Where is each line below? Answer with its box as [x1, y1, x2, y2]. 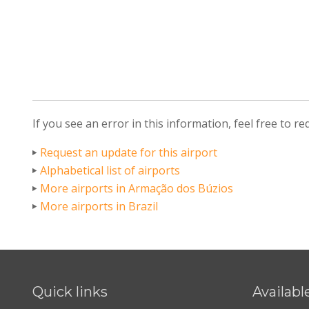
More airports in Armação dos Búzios [40, 180, 234, 196]
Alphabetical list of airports [40, 162, 181, 178]
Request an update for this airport [40, 144, 218, 160]
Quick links [32, 283, 108, 300]
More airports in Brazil [40, 198, 159, 214]
